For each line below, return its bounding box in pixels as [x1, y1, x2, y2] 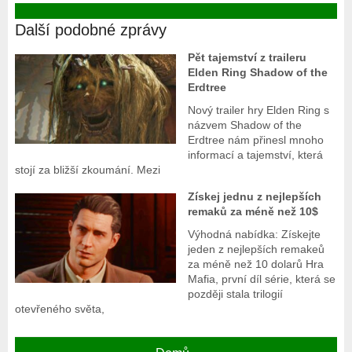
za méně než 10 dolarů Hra [188, 258, 324, 271]
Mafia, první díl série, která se [188, 273, 336, 286]
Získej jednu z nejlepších [188, 190, 322, 203]
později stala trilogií [188, 288, 284, 301]
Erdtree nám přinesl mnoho [188, 134, 324, 147]
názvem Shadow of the [188, 119, 302, 132]
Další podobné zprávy [14, 21, 167, 39]
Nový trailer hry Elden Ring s [188, 104, 330, 117]
